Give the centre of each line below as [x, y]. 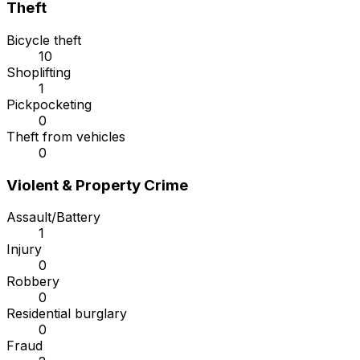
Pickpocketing [49, 105]
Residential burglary [67, 314]
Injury [24, 250]
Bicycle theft [44, 41]
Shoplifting [39, 73]
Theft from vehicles [66, 137]
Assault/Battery [53, 217]
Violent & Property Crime [97, 185]
